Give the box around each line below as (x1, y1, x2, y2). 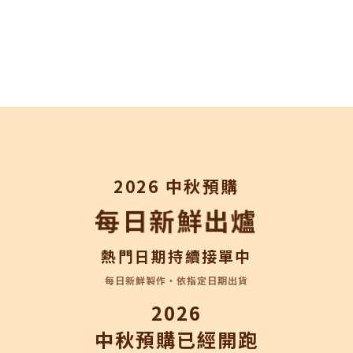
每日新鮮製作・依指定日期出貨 (105, 273, 248, 287)
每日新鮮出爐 (95, 202, 258, 238)
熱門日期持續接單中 (101, 245, 252, 266)
